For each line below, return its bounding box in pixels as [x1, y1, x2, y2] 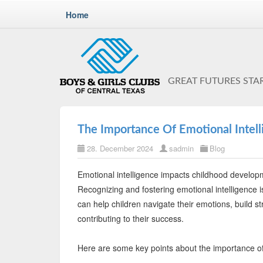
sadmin [169, 143, 194, 154]
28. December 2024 [87, 143, 153, 154]
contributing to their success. [77, 213, 184, 224]
